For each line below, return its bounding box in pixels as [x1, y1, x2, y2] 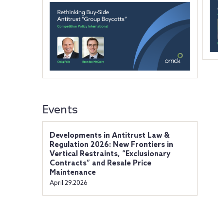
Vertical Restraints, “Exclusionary [49, 150, 170, 159]
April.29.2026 [49, 180, 88, 187]
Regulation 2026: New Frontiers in [49, 141, 173, 150]
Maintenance [49, 168, 96, 178]
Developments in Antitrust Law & [49, 131, 169, 141]
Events [42, 103, 78, 118]
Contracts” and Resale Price [49, 159, 151, 168]
